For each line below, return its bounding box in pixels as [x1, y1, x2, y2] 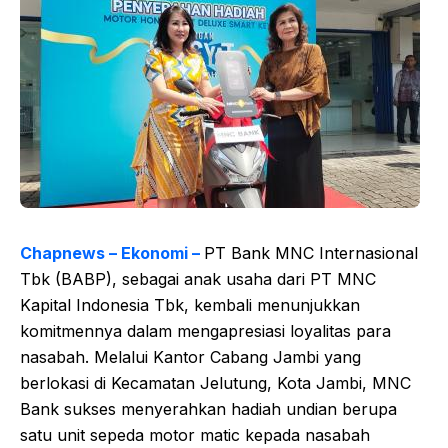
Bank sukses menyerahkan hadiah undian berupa [20, 398, 397, 419]
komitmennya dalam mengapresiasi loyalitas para [20, 320, 391, 341]
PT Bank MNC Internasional [204, 242, 418, 263]
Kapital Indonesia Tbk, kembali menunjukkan [20, 294, 360, 315]
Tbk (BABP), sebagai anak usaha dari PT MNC [20, 268, 376, 289]
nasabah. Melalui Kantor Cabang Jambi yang [20, 346, 361, 367]
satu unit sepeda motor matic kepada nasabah [20, 424, 370, 445]
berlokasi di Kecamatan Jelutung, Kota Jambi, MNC [20, 372, 411, 393]
